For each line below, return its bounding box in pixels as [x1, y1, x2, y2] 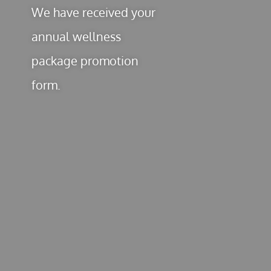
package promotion [31, 52, 139, 68]
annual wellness [31, 28, 121, 44]
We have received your [31, 4, 155, 20]
